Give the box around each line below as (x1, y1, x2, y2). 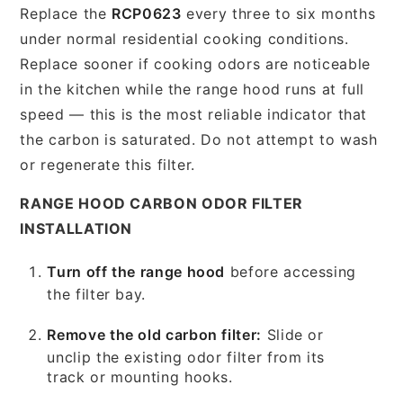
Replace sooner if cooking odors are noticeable (20, 54, 371, 73)
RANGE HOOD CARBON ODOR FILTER (20, 193, 303, 212)
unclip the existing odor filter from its (47, 347, 325, 366)
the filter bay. (47, 284, 146, 303)
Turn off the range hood (47, 262, 226, 281)
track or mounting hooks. (47, 367, 233, 386)
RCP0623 (112, 4, 182, 22)
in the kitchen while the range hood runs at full (20, 79, 365, 98)
